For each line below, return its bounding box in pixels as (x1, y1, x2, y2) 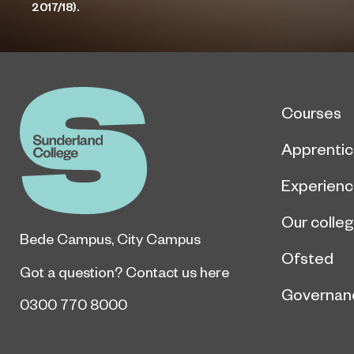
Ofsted (281, 248, 333, 268)
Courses (281, 103, 341, 122)
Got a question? (20, 262, 126, 281)
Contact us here (126, 262, 229, 281)
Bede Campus (20, 229, 111, 248)
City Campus (117, 229, 201, 248)
